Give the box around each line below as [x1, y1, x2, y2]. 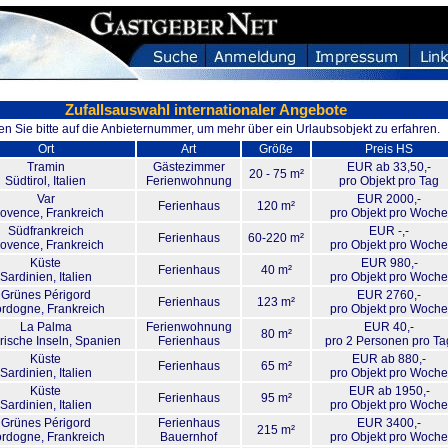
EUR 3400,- [357, 416, 421, 430]
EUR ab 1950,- [348, 384, 430, 398]
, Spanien [68, 334, 121, 348]
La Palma [19, 320, 72, 334]
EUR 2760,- [357, 288, 421, 302]
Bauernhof [160, 430, 217, 444]
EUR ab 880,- [352, 352, 426, 366]
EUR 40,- [364, 320, 414, 334]
